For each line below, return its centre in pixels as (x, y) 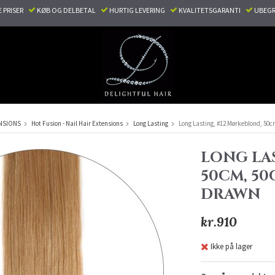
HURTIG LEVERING (139, 10)
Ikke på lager (231, 246)
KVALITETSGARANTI (211, 10)
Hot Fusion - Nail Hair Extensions (77, 123)
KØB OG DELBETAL (68, 10)
